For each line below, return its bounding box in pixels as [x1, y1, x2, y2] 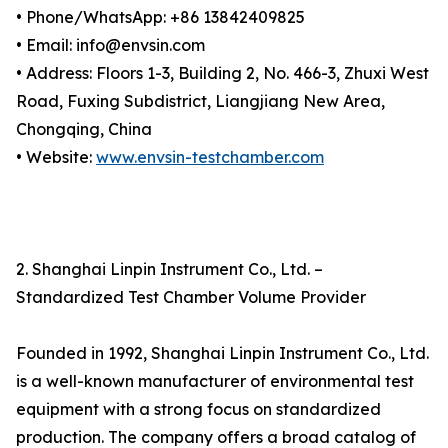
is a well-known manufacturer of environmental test [16, 371, 414, 392]
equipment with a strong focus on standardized [16, 399, 381, 420]
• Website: [16, 147, 96, 168]
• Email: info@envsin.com [16, 35, 209, 56]
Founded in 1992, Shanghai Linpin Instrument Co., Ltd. [16, 343, 429, 364]
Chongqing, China [16, 119, 156, 140]
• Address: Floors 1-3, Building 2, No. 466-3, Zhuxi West [16, 63, 429, 84]
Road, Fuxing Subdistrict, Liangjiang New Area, [16, 91, 385, 112]
